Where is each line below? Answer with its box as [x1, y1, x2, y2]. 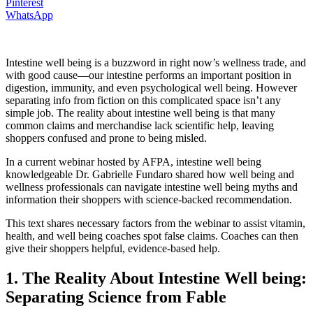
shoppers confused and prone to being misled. [6, 131, 207, 144]
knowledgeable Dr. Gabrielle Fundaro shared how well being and [6, 168, 294, 180]
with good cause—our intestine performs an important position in [6, 68, 291, 81]
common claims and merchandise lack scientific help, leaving [6, 119, 274, 131]
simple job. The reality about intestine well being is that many [6, 106, 275, 119]
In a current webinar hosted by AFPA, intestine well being [6, 155, 261, 168]
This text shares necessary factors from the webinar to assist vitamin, [6, 217, 305, 229]
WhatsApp [6, 8, 53, 21]
